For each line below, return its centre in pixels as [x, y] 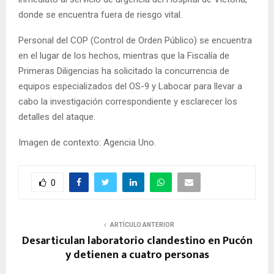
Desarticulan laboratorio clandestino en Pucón [137, 241]
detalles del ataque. [57, 117]
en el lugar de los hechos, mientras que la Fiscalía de [124, 56]
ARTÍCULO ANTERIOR [142, 225]
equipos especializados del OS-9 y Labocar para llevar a [130, 87]
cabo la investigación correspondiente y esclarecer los [128, 102]
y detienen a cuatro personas [137, 255]
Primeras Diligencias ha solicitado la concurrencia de [124, 71]
